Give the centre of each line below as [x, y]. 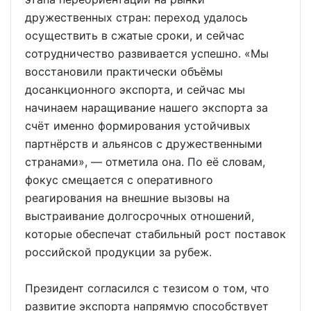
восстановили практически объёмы [124, 72]
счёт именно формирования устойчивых [138, 126]
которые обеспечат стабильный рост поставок [155, 234]
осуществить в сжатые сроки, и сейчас [135, 36]
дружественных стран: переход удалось [136, 18]
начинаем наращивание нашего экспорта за [146, 108]
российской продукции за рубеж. [118, 252]
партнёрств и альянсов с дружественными [144, 144]
